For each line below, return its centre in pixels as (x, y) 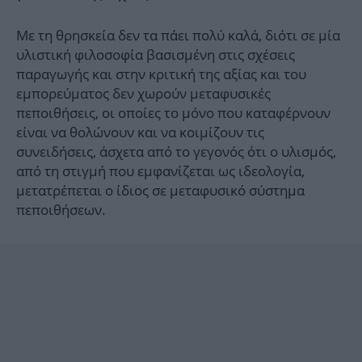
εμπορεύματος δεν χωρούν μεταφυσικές (143, 94)
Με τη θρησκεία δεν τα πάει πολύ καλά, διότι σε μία (178, 36)
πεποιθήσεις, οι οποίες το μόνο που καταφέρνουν (173, 113)
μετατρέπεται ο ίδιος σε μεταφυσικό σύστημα (160, 191)
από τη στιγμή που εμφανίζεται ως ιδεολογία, (160, 171)
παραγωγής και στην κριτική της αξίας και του (161, 74)
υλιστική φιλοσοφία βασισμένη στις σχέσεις (156, 55)
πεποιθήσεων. (61, 210)
